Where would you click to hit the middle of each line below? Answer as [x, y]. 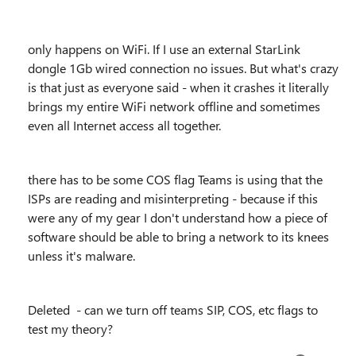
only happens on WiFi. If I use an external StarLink [164, 49]
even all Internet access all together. [124, 125]
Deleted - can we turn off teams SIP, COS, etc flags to [173, 310]
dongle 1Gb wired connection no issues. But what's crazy [183, 68]
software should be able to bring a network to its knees [178, 236]
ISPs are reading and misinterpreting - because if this [173, 198]
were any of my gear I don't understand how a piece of [178, 217]
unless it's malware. [81, 255]
